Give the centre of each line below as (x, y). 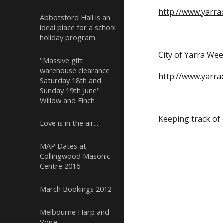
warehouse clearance (75, 70)
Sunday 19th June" (70, 90)
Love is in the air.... (70, 123)
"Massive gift (61, 60)
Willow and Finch (67, 100)
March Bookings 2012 (76, 189)
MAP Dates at (63, 146)
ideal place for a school (78, 27)
